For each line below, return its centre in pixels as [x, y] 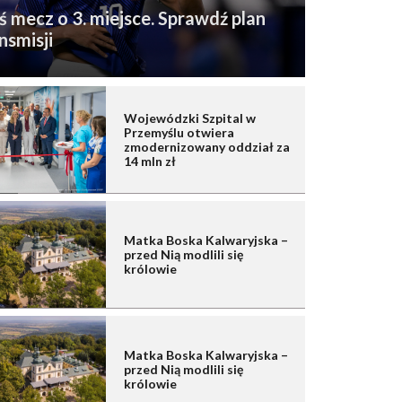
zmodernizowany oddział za [207, 147]
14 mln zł [150, 162]
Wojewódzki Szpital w [190, 118]
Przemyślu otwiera [179, 133]
